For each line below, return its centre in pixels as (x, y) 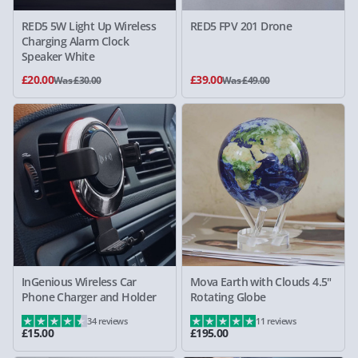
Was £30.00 (78, 80)
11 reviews (276, 321)
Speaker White (58, 56)
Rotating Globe (228, 297)
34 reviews (107, 321)
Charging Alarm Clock (75, 41)
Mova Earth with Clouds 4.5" (261, 282)
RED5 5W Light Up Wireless (89, 26)
